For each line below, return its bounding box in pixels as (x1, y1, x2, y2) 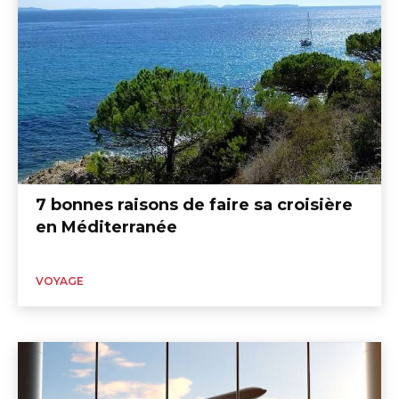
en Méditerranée (36, 216, 177, 237)
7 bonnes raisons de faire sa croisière (36, 194, 353, 215)
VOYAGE (36, 273, 84, 288)
